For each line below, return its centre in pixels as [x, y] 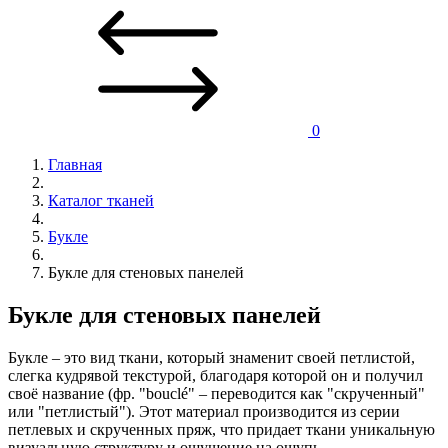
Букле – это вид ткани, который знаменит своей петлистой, [211, 357]
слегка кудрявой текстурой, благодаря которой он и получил [215, 375]
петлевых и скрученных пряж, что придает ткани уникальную [221, 429]
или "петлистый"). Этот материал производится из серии [204, 411]
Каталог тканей [101, 200]
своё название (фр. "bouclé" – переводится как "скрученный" [216, 393]
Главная [75, 164]
